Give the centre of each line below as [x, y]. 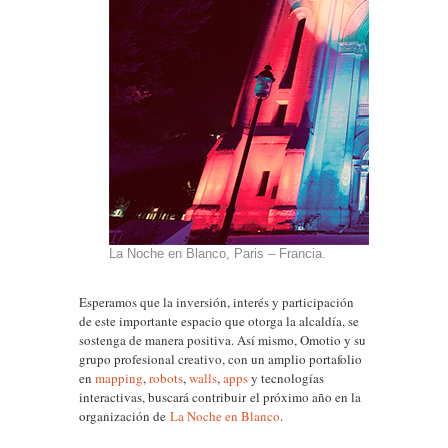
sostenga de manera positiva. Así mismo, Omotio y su [222, 340]
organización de [124, 416]
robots [166, 378]
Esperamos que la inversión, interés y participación [216, 302]
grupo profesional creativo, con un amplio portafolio [220, 359]
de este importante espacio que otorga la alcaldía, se [219, 321]
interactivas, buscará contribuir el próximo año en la [220, 397]
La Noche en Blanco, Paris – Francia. [217, 253]
